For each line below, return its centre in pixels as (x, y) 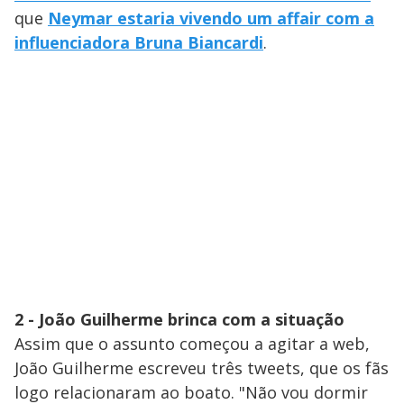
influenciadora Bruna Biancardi (139, 43)
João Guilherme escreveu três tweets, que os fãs (202, 368)
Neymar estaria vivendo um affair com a (211, 18)
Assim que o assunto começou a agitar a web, (192, 344)
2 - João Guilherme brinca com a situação (179, 320)
